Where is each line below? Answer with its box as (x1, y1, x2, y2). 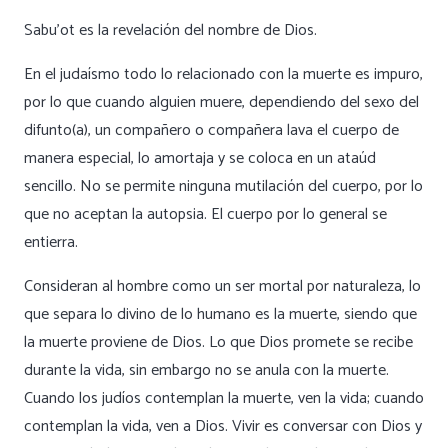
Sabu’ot (24, 16, 75, 44)
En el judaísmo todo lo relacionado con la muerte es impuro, (24, 60, 423, 88)
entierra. (24, 228, 78, 256)
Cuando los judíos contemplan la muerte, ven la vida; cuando (24, 384, 424, 412)
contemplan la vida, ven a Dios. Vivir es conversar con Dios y (24, 412, 422, 440)
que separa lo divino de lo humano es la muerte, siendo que (24, 300, 417, 328)
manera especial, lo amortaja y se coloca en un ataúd (24, 144, 376, 172)
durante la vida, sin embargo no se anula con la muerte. (24, 356, 389, 384)
